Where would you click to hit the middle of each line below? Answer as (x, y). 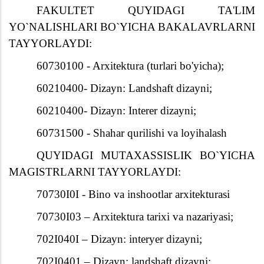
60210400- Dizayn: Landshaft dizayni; (125, 88)
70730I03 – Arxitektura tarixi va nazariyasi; (135, 217)
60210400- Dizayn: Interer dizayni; (117, 111)
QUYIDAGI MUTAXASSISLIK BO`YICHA (146, 156)
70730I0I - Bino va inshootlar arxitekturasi (133, 194)
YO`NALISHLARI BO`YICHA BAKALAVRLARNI (132, 27)
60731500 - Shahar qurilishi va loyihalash (132, 133)
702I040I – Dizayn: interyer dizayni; (120, 239)
